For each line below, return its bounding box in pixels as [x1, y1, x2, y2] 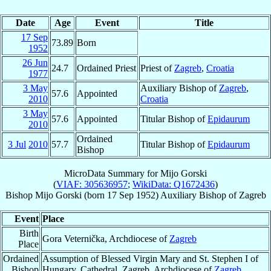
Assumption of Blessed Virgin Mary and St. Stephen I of [42, 253, 258, 264]
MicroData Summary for [64, 168, 160, 178]
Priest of [140, 62, 174, 73]
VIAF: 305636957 [56, 178, 128, 189]
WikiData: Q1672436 [132, 178, 215, 189]
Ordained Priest [77, 62, 136, 73]
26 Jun [22, 57, 48, 68]
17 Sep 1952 [106, 189, 155, 200]
